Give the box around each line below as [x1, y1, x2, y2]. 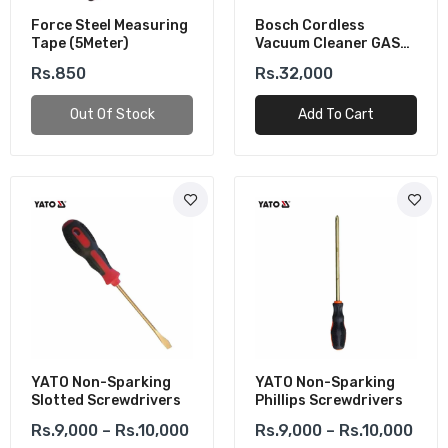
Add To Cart [298, 106, 374, 123]
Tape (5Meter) [31, 35, 129, 52]
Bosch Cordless [255, 17, 365, 34]
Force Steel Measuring [31, 17, 188, 34]
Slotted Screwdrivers [31, 392, 181, 409]
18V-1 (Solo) [255, 53, 339, 70]
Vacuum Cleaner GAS [255, 35, 400, 52]
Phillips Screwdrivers [255, 392, 403, 409]
